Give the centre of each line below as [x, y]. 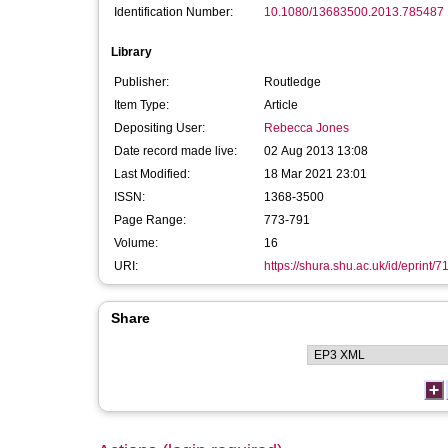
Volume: [136, 243]
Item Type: [141, 105]
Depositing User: [159, 128]
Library [131, 52]
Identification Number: [173, 12]
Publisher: [141, 82]
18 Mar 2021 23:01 [315, 174]
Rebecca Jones [306, 128]
